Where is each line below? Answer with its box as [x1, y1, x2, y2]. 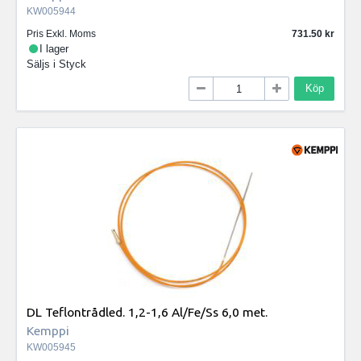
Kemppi [27, 322, 69, 338]
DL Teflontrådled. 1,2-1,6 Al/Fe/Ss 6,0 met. [27, 304, 268, 319]
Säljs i [27, 57, 59, 70]
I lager [39, 42, 69, 55]
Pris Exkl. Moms [27, 27, 96, 39]
